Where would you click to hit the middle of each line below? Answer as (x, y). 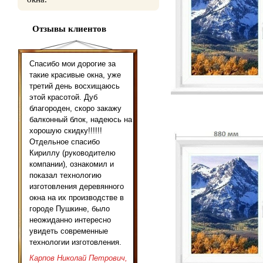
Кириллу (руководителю (73, 153)
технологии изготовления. (75, 242)
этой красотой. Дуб (63, 97)
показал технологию (65, 176)
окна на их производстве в (77, 198)
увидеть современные (69, 231)
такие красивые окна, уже (75, 75)
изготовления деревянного (77, 187)
